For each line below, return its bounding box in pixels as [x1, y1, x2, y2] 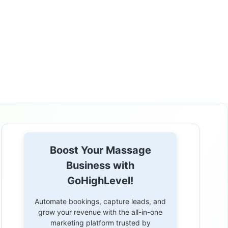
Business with [66, 159, 135, 172]
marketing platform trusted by [50, 218, 151, 227]
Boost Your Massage [49, 144, 151, 156]
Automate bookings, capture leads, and [35, 196, 166, 206]
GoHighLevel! [67, 174, 134, 187]
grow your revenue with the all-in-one [38, 207, 163, 216]
